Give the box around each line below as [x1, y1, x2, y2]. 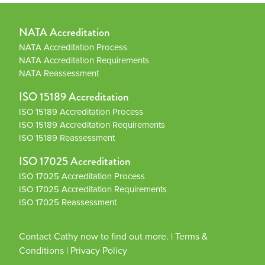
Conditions [19, 243, 64, 257]
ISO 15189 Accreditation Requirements [19, 118, 165, 131]
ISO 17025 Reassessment [19, 195, 117, 209]
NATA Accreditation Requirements [19, 53, 149, 67]
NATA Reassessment [19, 66, 99, 80]
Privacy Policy [70, 243, 127, 257]
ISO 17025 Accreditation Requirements [19, 182, 167, 196]
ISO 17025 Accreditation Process [19, 169, 145, 183]
